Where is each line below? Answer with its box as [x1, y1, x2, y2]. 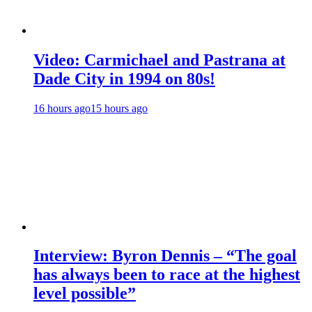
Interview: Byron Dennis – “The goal [33, 247, 297, 265]
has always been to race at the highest [33, 265, 300, 284]
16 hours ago [33, 102, 91, 114]
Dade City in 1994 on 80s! [33, 69, 215, 88]
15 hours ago [91, 102, 148, 114]
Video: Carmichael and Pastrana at [33, 50, 286, 69]
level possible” [33, 284, 136, 303]
